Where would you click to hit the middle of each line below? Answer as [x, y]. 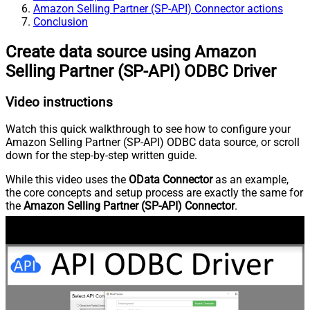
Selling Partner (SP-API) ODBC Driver [141, 71]
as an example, [250, 180]
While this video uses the [67, 180]
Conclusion [61, 21]
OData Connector [171, 180]
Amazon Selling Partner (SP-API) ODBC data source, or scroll [153, 143]
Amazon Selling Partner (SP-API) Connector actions [158, 8]
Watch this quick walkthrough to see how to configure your [148, 129]
